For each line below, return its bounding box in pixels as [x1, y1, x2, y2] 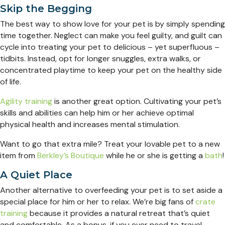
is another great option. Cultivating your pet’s [52, 96, 221, 107]
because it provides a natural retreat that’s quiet [28, 208, 210, 219]
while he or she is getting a [104, 150, 205, 161]
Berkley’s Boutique [37, 150, 104, 161]
